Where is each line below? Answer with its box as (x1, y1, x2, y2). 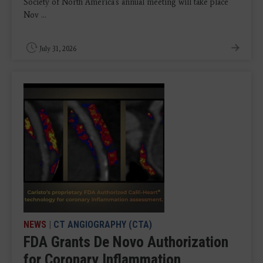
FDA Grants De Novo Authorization (23, 233, 228, 251)
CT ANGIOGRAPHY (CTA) (53, 219, 152, 231)
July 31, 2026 (39, 45, 76, 53)
